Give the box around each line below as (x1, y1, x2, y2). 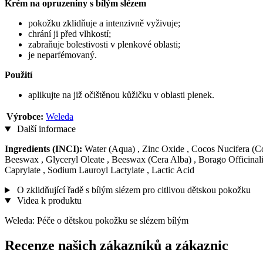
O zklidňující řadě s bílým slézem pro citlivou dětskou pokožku (14, 185, 251, 195)
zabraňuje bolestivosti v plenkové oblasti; (28, 39, 180, 50)
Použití (5, 70, 32, 80)
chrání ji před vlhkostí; (28, 29, 111, 39)
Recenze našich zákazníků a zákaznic (5, 238, 228, 254)
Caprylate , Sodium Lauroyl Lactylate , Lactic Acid (5, 165, 194, 176)
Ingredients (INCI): (5, 144, 82, 154)
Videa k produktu (14, 195, 82, 206)
